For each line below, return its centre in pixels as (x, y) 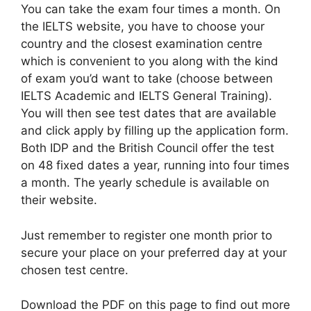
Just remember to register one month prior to (146, 235)
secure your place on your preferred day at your (154, 252)
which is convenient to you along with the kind (150, 61)
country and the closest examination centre (142, 44)
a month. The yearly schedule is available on (145, 183)
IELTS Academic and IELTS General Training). (146, 96)
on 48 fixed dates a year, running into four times (155, 165)
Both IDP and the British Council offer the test (148, 148)
